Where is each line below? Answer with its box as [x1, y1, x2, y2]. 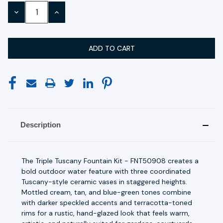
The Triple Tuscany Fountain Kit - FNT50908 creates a [21, 156, 199, 165]
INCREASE [53, 7, 84, 16]
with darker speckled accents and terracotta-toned [21, 198, 192, 207]
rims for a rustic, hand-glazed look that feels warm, [21, 208, 190, 218]
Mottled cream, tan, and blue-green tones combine [21, 187, 191, 197]
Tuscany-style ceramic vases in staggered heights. [21, 177, 187, 186]
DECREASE [12, 7, 47, 16]
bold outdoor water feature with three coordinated [21, 166, 191, 176]
